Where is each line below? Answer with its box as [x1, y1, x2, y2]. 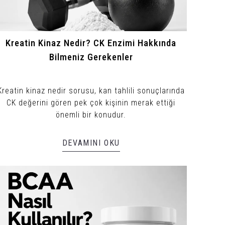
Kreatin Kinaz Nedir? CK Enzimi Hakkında [6, 37, 177, 49]
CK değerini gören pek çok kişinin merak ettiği [7, 97, 176, 107]
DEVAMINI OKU [62, 138, 120, 148]
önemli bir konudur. [56, 109, 127, 120]
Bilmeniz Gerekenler [49, 51, 133, 63]
